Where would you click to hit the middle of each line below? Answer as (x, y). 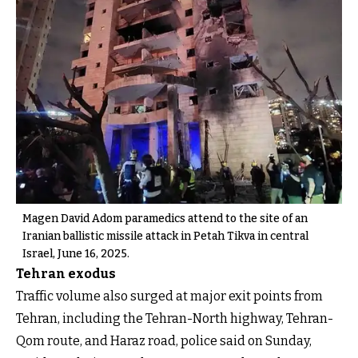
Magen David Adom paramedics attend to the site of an (165, 219)
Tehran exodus (66, 274)
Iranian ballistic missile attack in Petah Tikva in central (165, 237)
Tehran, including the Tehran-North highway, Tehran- (175, 319)
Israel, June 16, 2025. (76, 254)
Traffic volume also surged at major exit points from (169, 296)
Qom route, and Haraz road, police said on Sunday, (164, 341)
